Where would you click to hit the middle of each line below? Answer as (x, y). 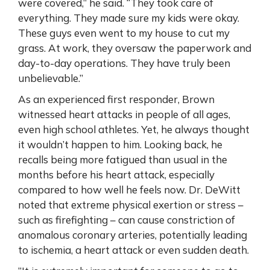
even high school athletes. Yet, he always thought (134, 129)
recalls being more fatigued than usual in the (123, 159)
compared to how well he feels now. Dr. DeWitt (129, 189)
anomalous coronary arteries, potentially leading (133, 234)
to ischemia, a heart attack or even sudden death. (133, 250)
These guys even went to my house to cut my (124, 33)
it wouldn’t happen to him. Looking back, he (120, 144)
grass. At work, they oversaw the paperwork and (135, 48)
